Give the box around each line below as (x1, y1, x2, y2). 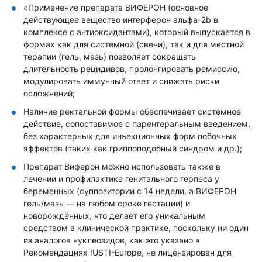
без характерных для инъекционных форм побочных (23, 131, 237, 141)
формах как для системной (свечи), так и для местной (23, 39, 244, 49)
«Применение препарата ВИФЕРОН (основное (23, 2, 208, 12)
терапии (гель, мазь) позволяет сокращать (23, 51, 196, 61)
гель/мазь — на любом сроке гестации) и (23, 198, 190, 208)
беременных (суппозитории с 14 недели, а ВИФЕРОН (23, 186, 236, 196)
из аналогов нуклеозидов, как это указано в (23, 235, 200, 245)
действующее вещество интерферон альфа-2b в (23, 15, 218, 25)
